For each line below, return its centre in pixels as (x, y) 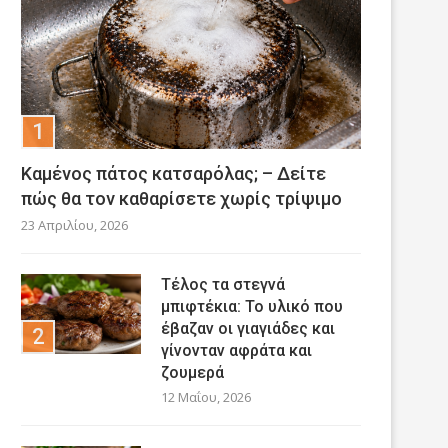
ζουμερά (192, 372)
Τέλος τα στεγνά (223, 284)
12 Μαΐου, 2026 (206, 396)
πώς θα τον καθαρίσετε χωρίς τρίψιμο (181, 198)
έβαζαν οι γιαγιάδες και (248, 328)
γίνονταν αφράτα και (236, 350)
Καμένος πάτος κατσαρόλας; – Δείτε (173, 173)
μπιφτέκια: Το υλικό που (252, 306)
